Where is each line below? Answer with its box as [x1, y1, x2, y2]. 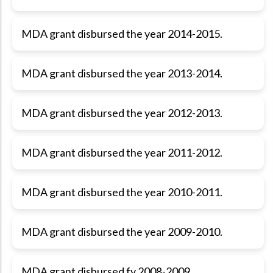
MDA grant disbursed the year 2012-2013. [21, 106, 222, 119]
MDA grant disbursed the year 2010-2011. [21, 185, 222, 199]
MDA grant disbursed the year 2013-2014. [21, 66, 222, 80]
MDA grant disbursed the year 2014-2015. [21, 27, 222, 40]
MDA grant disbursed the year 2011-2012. [21, 146, 222, 159]
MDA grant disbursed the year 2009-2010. [21, 225, 222, 238]
